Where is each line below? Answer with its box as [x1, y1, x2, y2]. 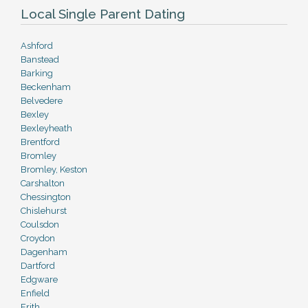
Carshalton [21, 178, 65, 188]
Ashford [21, 41, 53, 51]
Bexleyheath [21, 123, 72, 133]
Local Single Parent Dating [21, 6, 185, 21]
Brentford [21, 137, 60, 147]
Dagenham [21, 247, 67, 257]
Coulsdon [21, 219, 59, 230]
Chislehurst [21, 206, 67, 216]
